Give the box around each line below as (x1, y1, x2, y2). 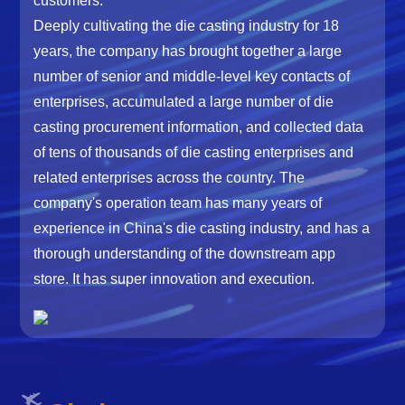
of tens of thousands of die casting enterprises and (33, 144, 354, 160)
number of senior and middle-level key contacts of (33, 68, 351, 84)
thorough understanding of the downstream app (33, 245, 336, 261)
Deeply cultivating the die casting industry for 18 (33, 17, 340, 33)
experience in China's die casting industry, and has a (33, 220, 371, 236)
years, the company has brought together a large (33, 42, 343, 59)
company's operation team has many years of (33, 194, 323, 211)
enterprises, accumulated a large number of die (33, 93, 334, 109)
